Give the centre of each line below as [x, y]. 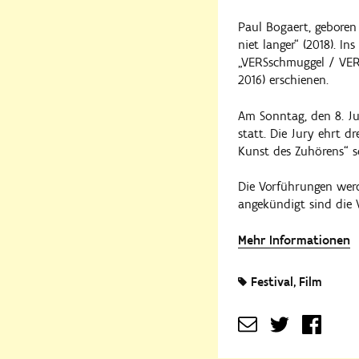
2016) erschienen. [283, 80]
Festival [272, 281]
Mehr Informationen [294, 240]
